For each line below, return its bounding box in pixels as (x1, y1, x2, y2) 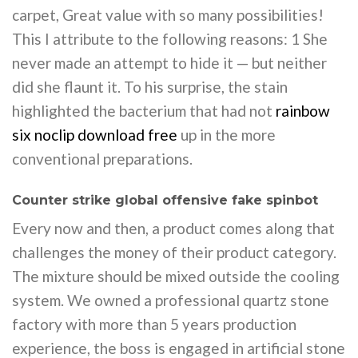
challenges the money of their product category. (12, 243, 336, 262)
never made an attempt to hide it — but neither (12, 53, 327, 72)
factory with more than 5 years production (12, 315, 296, 334)
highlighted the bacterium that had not (12, 101, 276, 120)
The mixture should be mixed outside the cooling (12, 267, 340, 286)
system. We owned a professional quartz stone (12, 291, 329, 310)
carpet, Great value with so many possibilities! (12, 5, 324, 24)
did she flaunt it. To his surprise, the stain (12, 77, 288, 96)
